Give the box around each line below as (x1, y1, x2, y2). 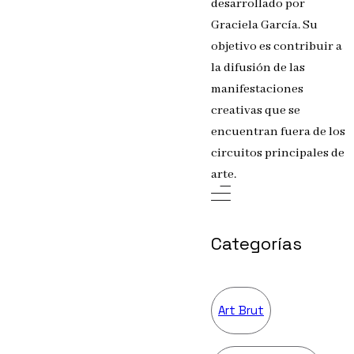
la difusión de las (211, 59, 305, 76)
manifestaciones (211, 81, 303, 97)
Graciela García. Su (211, 17, 318, 33)
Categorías (211, 232, 302, 254)
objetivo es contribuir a (211, 38, 342, 55)
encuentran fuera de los (211, 123, 345, 140)
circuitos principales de (211, 145, 345, 161)
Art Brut (218, 302, 264, 318)
